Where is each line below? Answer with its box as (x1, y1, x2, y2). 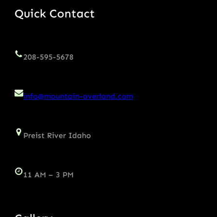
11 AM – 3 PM (23, 170, 74, 180)
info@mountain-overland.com (23, 92, 133, 101)
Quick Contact (15, 6, 95, 21)
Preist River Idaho (23, 131, 91, 140)
